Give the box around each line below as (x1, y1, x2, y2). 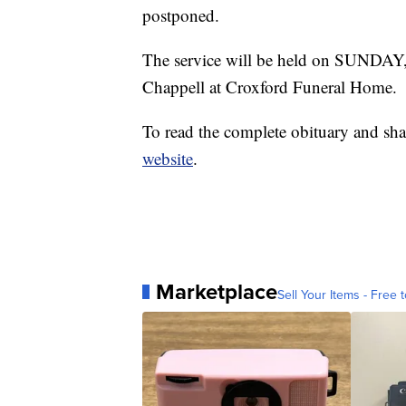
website (142, 147, 193, 169)
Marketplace (156, 275, 277, 308)
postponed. (142, 4, 219, 26)
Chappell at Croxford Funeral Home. (142, 75, 397, 98)
